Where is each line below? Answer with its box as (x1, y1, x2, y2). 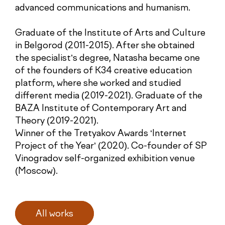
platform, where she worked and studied (15, 79, 181, 88)
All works (36, 209, 73, 219)
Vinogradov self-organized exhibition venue (15, 154, 195, 164)
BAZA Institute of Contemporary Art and (15, 104, 187, 114)
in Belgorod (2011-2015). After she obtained (15, 41, 195, 51)
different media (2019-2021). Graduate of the (15, 91, 202, 101)
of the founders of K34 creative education (15, 66, 192, 76)
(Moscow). (15, 167, 58, 176)
